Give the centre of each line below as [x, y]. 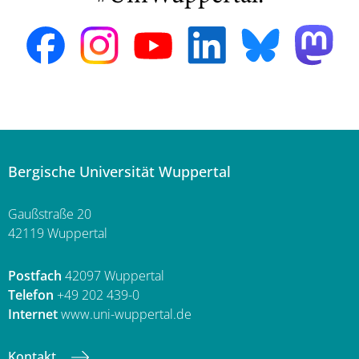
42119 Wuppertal [58, 234]
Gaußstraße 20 [50, 214]
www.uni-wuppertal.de [125, 315]
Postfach [35, 276]
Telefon [31, 295]
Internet [33, 315]
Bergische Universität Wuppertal [119, 172]
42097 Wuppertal [113, 276]
